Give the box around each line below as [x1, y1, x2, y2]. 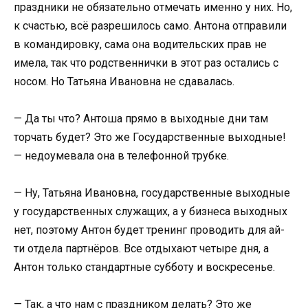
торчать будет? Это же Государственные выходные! [14, 130, 286, 144]
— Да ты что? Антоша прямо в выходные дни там [14, 111, 268, 125]
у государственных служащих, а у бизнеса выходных [14, 205, 287, 219]
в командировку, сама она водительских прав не [14, 37, 267, 51]
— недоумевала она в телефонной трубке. [14, 148, 229, 162]
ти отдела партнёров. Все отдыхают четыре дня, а [14, 242, 269, 256]
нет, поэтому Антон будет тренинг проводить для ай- [14, 223, 285, 237]
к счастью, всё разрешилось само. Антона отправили [14, 19, 287, 32]
